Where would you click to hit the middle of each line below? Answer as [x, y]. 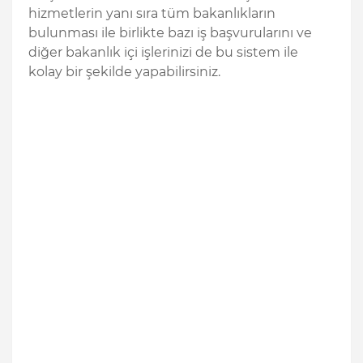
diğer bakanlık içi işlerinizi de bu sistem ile [163, 52]
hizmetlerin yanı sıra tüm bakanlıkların [152, 13]
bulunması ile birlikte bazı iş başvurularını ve [170, 32]
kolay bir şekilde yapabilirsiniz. [124, 71]
